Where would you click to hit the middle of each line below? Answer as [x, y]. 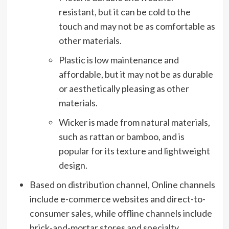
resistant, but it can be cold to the [124, 12]
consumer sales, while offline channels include [121, 213]
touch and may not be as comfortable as [137, 26]
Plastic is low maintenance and [119, 60]
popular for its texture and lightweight [134, 151]
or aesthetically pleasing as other [124, 88]
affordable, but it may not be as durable [136, 74]
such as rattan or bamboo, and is [121, 136]
